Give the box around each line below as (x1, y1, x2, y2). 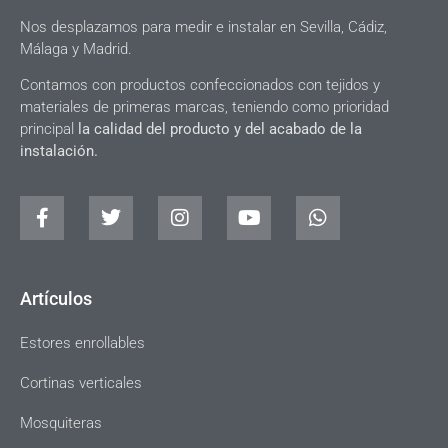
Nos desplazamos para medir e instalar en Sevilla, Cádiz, (20, 17, 387, 36)
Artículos (20, 288, 92, 310)
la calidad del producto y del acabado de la (78, 119, 362, 138)
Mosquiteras (20, 414, 102, 433)
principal (20, 119, 78, 138)
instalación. (20, 141, 98, 160)
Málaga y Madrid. (20, 39, 132, 58)
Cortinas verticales (20, 374, 142, 393)
